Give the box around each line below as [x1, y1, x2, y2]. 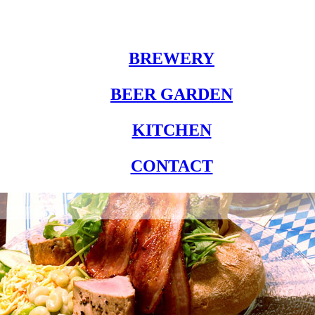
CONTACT [130, 156, 213, 175]
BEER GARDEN [110, 84, 233, 103]
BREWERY [129, 49, 214, 67]
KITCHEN [131, 120, 212, 139]
